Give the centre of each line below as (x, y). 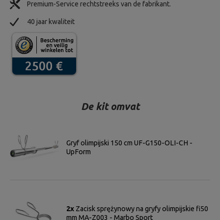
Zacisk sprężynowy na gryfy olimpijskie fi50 (142, 208)
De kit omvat (110, 106)
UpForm (79, 151)
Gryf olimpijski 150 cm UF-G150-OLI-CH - (129, 143)
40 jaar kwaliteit (51, 22)
